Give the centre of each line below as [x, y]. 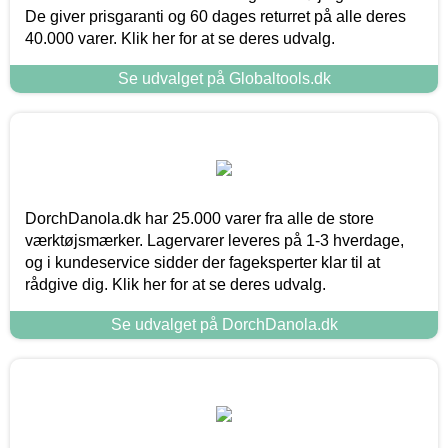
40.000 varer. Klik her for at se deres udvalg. [180, 38]
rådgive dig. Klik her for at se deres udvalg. [175, 284]
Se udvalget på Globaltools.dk [224, 78]
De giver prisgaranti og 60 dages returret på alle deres [215, 16]
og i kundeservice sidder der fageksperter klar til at [202, 262]
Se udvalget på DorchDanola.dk [224, 324]
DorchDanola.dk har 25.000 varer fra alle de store [199, 218]
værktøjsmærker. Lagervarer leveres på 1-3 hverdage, [214, 240]
